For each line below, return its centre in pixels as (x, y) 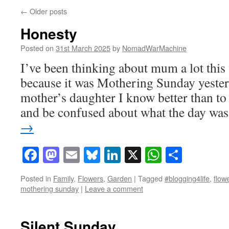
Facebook (70, 155)
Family (63, 178)
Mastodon (92, 155)
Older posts (47, 11)
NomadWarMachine (154, 48)
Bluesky (127, 155)
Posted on (37, 48)
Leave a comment (114, 189)
